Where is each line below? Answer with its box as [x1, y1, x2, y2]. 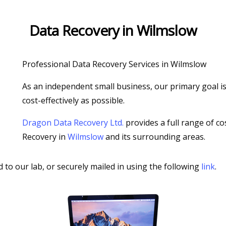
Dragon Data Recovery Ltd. [22, 117, 124, 128]
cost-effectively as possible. [22, 95, 125, 106]
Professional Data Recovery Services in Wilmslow [22, 59, 206, 70]
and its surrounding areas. [103, 131, 205, 142]
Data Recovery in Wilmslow [29, 21, 197, 40]
